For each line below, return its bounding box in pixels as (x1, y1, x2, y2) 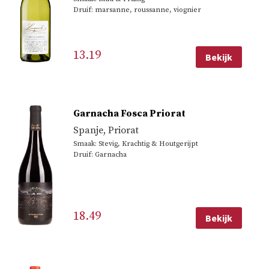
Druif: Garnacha (73, 150, 127, 159)
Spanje (73, 124, 103, 136)
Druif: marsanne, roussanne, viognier (73, 5, 201, 15)
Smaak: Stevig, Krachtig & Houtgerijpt (73, 139, 198, 148)
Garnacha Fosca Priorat (73, 107, 186, 119)
